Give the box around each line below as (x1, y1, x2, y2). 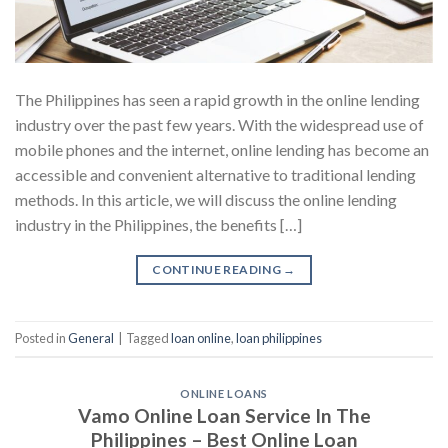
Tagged (126, 330, 171, 347)
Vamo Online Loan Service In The (77, 404, 371, 428)
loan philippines (236, 330, 322, 347)
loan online (171, 330, 231, 347)
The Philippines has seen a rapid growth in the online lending (15, 89, 420, 109)
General (68, 330, 114, 347)
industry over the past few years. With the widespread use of (15, 114, 424, 134)
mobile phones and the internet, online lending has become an (15, 139, 429, 159)
